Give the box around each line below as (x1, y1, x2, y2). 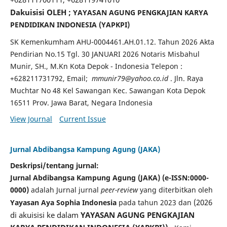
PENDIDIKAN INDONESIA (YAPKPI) (10, 19, 132, 29)
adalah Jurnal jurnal (28, 184, 101, 195)
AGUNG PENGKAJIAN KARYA (108, 7, 208, 17)
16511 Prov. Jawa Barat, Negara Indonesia (10, 97, 153, 107)
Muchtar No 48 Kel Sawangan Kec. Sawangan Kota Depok (10, 85, 205, 95)
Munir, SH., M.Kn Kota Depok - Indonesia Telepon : (10, 61, 182, 71)
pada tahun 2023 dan (116, 197, 194, 207)
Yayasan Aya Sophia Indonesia (10, 197, 117, 207)
